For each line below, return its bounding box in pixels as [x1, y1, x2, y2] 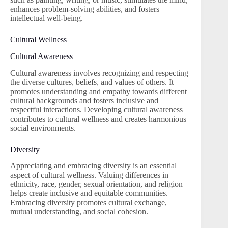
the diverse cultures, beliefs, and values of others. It [10, 77, 174, 87]
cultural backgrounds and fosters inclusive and [10, 96, 158, 105]
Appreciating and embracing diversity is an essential [10, 161, 177, 170]
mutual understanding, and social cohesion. [10, 207, 148, 216]
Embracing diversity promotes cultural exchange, [10, 198, 167, 207]
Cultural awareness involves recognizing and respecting [10, 68, 188, 77]
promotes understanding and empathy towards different [10, 87, 187, 96]
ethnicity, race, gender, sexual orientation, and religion [10, 180, 183, 189]
